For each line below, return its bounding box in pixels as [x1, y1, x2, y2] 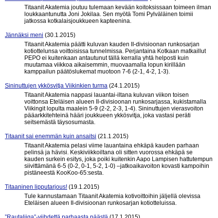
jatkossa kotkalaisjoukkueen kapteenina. [24, 18, 131, 24]
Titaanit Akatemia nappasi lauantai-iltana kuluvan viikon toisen [24, 91, 189, 98]
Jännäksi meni [5, 32, 43, 38]
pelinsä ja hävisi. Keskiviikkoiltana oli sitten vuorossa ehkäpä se [24, 149, 193, 156]
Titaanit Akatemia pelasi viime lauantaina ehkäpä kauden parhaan [24, 142, 199, 149]
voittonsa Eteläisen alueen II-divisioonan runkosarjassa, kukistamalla [24, 98, 206, 105]
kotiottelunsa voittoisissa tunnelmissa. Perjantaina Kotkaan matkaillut [24, 48, 206, 54]
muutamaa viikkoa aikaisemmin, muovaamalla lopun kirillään [24, 61, 185, 68]
